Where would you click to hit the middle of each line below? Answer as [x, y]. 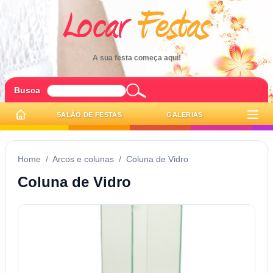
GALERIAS [185, 115]
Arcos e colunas [83, 159]
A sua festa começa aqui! [136, 58]
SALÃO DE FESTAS [89, 115]
